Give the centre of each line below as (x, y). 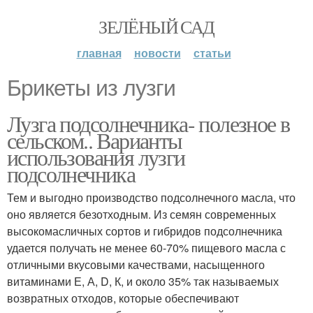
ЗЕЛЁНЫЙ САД (156, 27)
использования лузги (96, 157)
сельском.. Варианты (95, 140)
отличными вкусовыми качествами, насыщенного (136, 264)
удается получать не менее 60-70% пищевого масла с (146, 248)
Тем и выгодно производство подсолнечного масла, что (151, 197)
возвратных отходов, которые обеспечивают (123, 298)
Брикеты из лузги (91, 88)
